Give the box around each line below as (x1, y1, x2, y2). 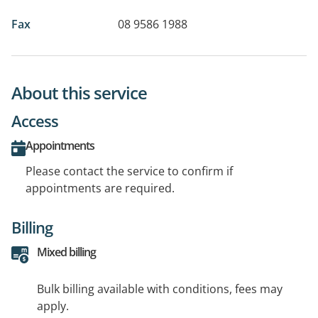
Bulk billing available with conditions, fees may (37, 280, 283, 297)
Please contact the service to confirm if (26, 163, 233, 179)
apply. (37, 297, 69, 314)
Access (11, 109, 58, 131)
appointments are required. (26, 180, 175, 196)
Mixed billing (37, 243, 96, 260)
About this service (11, 80, 147, 104)
